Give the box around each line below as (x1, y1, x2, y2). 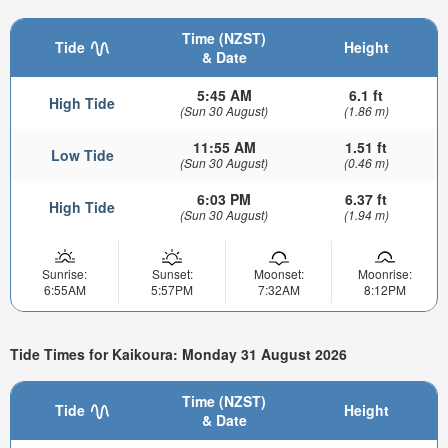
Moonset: (253, 264, 304, 282)
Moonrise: (357, 264, 412, 282)
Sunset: (151, 264, 193, 282)
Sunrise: (42, 264, 87, 282)
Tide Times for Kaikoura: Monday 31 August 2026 (10, 344, 347, 365)
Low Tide (50, 144, 114, 165)
